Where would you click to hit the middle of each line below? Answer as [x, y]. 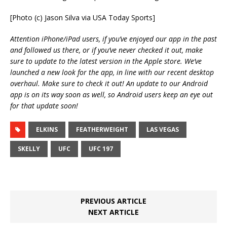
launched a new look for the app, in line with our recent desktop [112, 72]
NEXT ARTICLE [113, 212]
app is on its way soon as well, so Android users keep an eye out [111, 94]
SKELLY [29, 148]
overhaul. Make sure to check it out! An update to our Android [109, 83]
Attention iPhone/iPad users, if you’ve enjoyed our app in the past [113, 39]
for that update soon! [44, 105]
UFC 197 [101, 148]
